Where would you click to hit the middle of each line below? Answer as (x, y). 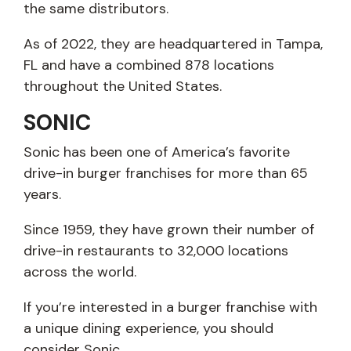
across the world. (80, 272)
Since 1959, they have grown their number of (169, 230)
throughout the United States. (123, 87)
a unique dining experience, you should (148, 329)
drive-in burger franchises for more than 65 (166, 174)
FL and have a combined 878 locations (149, 65)
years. (42, 195)
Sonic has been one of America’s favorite (157, 152)
